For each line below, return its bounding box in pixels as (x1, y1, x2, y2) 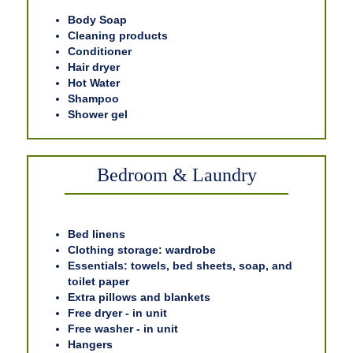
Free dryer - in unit (68, 307, 167, 320)
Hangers (68, 338, 113, 351)
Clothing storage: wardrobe (68, 243, 216, 257)
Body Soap (68, 13, 127, 27)
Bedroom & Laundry (96, 165, 257, 186)
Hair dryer (68, 61, 120, 74)
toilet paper (68, 275, 129, 288)
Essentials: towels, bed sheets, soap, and (68, 259, 292, 273)
